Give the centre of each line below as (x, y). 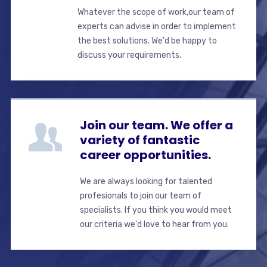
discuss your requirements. (129, 55)
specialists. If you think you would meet (156, 210)
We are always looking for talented (146, 181)
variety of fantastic (140, 140)
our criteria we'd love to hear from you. (154, 224)
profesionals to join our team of (140, 195)
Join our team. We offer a (156, 125)
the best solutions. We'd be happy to (147, 41)
